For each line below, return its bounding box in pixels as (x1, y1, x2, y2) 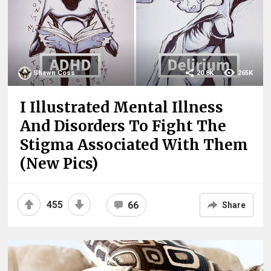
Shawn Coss (33, 68, 76, 77)
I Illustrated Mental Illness (20, 97, 224, 117)
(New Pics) (20, 154, 99, 173)
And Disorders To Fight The (20, 116, 227, 135)
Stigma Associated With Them (20, 135, 249, 154)
